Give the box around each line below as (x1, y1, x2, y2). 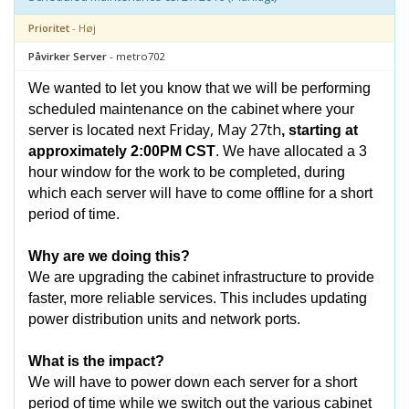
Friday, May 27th (169, 120, 281, 140)
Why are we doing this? (28, 248, 190, 264)
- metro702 (107, 49, 164, 63)
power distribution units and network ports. (28, 311, 300, 327)
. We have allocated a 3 (215, 143, 367, 159)
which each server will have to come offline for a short (28, 185, 372, 201)
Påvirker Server (28, 49, 107, 63)
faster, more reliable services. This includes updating (28, 290, 367, 306)
